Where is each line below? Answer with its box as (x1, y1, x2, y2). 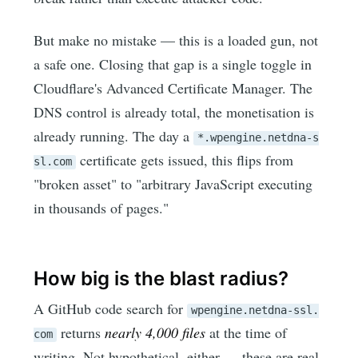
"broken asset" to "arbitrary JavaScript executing (34, 173, 313, 193)
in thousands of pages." (34, 197, 169, 217)
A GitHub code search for (34, 299, 188, 319)
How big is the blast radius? (34, 266, 289, 290)
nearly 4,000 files (105, 323, 206, 343)
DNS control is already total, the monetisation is (34, 101, 315, 121)
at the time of (205, 323, 288, 343)
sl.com (34, 154, 73, 168)
